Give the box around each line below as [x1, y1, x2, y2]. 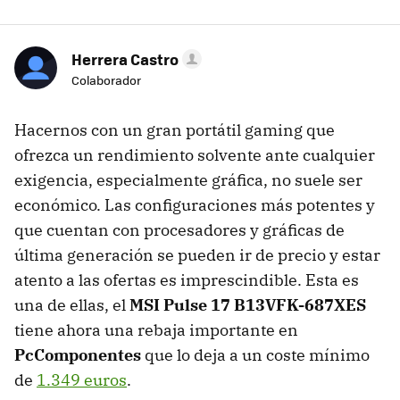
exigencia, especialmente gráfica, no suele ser [14, 170, 362, 191]
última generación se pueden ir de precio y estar [14, 245, 380, 266]
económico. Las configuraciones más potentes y [14, 195, 375, 216]
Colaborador [71, 71, 141, 89]
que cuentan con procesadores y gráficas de [14, 220, 345, 241]
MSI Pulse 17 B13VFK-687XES [129, 295, 366, 316]
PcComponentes [14, 345, 141, 366]
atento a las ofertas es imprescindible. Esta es [14, 270, 359, 291]
